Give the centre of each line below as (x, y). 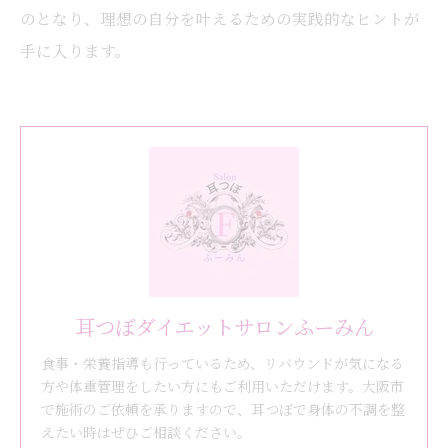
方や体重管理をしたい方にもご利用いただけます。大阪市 (222, 386)
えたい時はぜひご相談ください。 (146, 432)
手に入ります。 (75, 50)
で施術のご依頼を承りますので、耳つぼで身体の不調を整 (223, 409)
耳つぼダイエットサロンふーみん (224, 326)
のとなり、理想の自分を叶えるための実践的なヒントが (220, 18)
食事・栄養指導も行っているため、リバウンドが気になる (222, 363)
